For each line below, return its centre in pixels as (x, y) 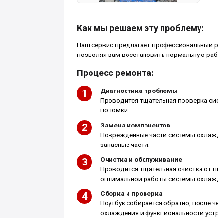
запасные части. (125, 145)
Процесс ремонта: (115, 73)
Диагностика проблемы (139, 91)
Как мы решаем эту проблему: (140, 28)
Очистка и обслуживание (141, 159)
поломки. (115, 110)
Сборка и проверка (131, 194)
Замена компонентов (135, 125)
